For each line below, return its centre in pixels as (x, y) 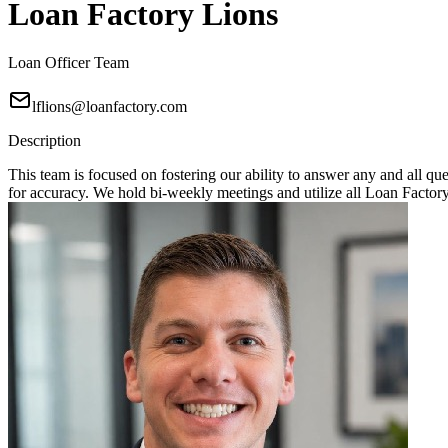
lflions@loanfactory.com (109, 107)
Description (44, 141)
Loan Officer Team (68, 63)
